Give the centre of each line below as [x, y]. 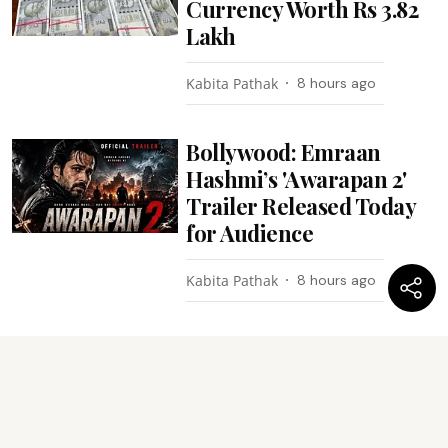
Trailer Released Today [301, 206]
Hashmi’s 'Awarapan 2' [296, 179]
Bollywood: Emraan [283, 152]
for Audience [250, 233]
